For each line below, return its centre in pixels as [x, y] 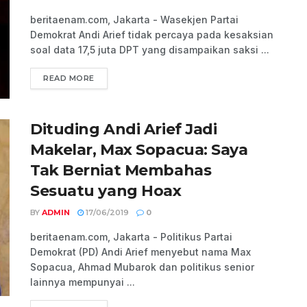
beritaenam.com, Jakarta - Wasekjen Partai [134, 20]
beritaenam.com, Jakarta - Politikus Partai [131, 237]
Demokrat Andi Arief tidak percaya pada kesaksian [152, 35]
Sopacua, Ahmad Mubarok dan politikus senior [142, 267]
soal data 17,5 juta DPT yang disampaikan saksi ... [150, 50]
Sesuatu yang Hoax [106, 191]
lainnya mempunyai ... [83, 282]
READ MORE [69, 78]
